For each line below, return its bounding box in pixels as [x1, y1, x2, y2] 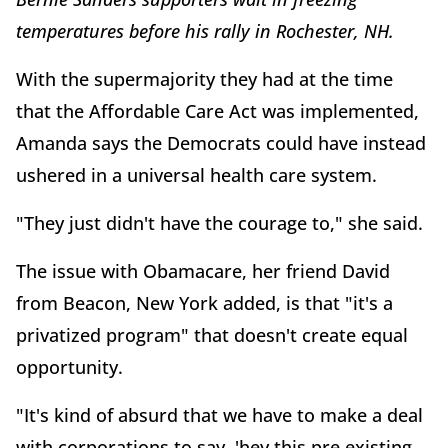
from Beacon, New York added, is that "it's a [16, 291, 393, 316]
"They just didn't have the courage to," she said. [16, 211, 423, 236]
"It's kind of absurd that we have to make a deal [16, 403, 423, 428]
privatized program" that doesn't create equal [16, 323, 408, 348]
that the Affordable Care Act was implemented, [16, 99, 419, 124]
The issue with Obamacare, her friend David [16, 259, 390, 284]
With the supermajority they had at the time [16, 67, 393, 92]
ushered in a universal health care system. [16, 163, 377, 188]
